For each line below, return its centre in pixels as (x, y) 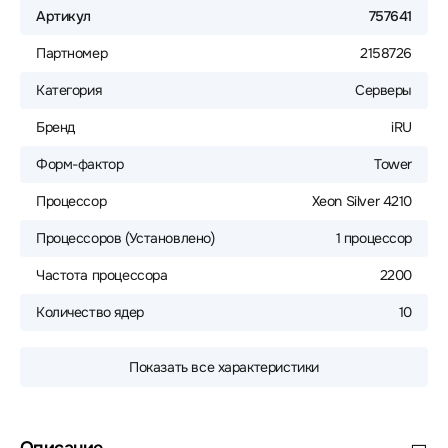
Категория (69, 90)
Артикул (64, 16)
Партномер (72, 53)
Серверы (383, 90)
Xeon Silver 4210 (361, 201)
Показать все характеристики (224, 367)
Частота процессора (102, 275)
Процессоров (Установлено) (125, 238)
